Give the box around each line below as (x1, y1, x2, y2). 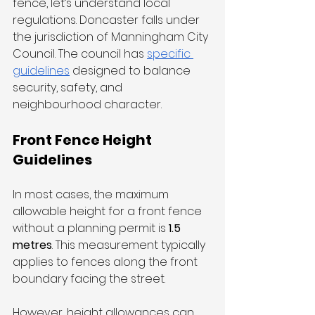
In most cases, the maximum (13, 186, 172, 203)
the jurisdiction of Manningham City (13, 29, 211, 46)
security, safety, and (13, 79, 125, 96)
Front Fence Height (13, 130, 155, 150)
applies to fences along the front (13, 254, 200, 271)
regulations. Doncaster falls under (13, 12, 202, 29)
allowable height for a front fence (13, 203, 205, 220)
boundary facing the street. (13, 271, 165, 288)
